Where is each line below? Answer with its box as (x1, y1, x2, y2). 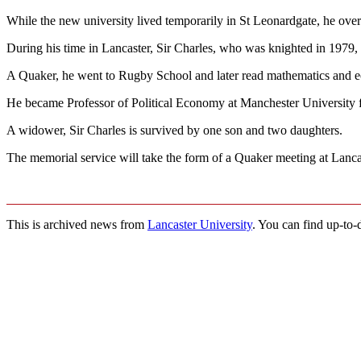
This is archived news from (6, 217, 147, 231)
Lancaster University (147, 217, 252, 231)
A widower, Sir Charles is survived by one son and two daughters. (6, 122, 342, 137)
